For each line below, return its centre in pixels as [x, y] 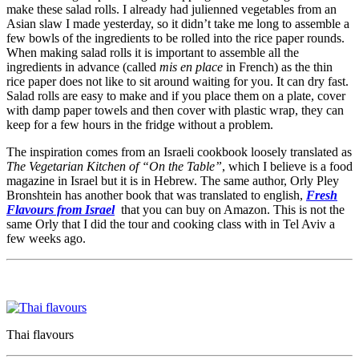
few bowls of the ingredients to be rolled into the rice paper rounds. [175, 38]
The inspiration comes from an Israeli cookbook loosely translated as [179, 152]
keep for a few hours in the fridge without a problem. [140, 125]
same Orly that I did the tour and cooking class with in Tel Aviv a [171, 224]
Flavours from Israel [61, 210]
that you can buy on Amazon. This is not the [230, 210]
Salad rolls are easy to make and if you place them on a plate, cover [176, 96]
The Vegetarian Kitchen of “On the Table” [114, 167]
